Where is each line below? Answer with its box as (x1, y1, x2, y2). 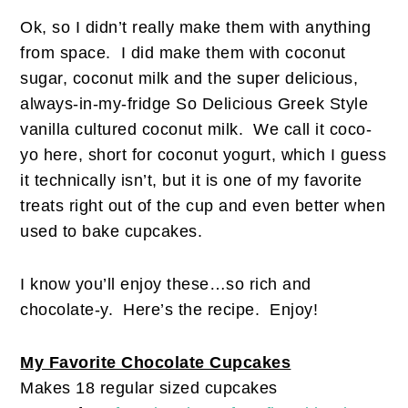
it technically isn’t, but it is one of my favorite (20, 171, 362, 190)
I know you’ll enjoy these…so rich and (20, 275, 311, 294)
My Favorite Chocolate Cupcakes (20, 353, 291, 372)
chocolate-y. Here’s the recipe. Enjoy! (20, 301, 319, 320)
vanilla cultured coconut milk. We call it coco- (20, 120, 372, 139)
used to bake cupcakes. (20, 222, 203, 241)
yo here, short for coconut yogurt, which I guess (20, 146, 387, 165)
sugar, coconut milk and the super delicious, (20, 69, 359, 88)
